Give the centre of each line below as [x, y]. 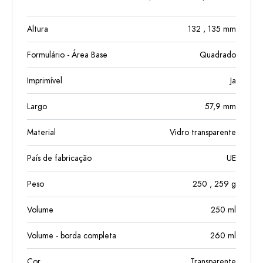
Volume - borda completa [72, 235]
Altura [38, 29]
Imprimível [45, 80]
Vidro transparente [203, 132]
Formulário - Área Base [67, 55]
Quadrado [218, 55]
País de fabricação [59, 158]
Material [41, 132]
